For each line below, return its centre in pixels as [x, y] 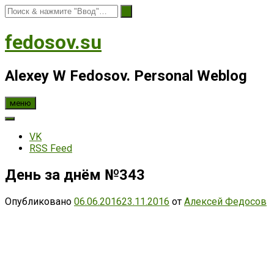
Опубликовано [39, 201]
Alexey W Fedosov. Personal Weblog [126, 76]
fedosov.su [53, 43]
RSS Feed [51, 148]
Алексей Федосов [225, 201]
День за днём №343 [75, 175]
